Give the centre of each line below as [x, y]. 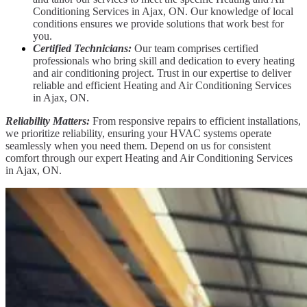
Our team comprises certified [196, 48]
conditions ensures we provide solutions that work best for [158, 23]
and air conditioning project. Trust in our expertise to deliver [162, 73]
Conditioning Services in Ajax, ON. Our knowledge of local [163, 11]
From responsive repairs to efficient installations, [195, 121]
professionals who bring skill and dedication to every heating [164, 60]
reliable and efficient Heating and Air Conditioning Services [162, 85]
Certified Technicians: [82, 48]
